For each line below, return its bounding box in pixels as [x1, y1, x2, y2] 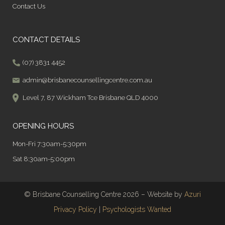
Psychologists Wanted [102, 205, 171, 213]
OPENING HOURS [13, 121, 74, 131]
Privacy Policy [54, 205, 97, 213]
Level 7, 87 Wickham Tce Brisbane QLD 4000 [23, 93, 158, 101]
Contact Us [13, 2, 45, 10]
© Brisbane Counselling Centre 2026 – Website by [24, 190, 184, 198]
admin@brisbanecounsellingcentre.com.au [23, 76, 152, 84]
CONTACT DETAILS [13, 35, 80, 44]
